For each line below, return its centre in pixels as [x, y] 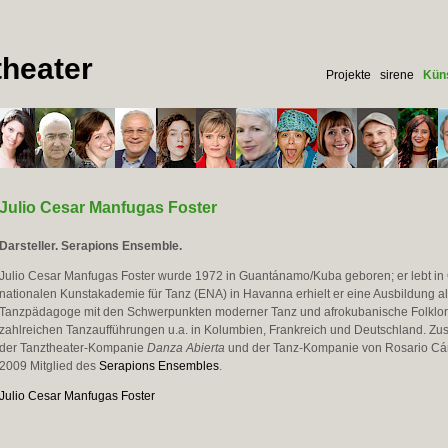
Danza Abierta [185, 348]
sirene [396, 75]
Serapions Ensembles [158, 366]
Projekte [348, 75]
